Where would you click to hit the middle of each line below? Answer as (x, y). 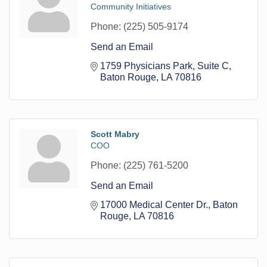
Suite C (213, 66)
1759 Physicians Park (146, 66)
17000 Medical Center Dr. (154, 204)
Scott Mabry (115, 134)
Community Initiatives (131, 6)
